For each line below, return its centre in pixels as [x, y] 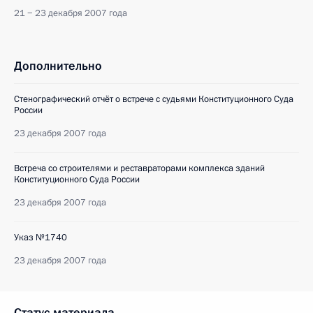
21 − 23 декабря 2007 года [71, 13]
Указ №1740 [41, 238]
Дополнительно [58, 66]
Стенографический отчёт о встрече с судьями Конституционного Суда [154, 99]
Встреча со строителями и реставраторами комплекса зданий [139, 168]
